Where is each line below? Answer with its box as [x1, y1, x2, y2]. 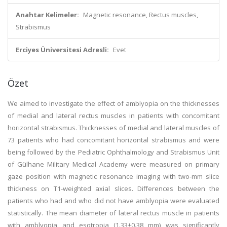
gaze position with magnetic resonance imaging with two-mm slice [8, 172, 219, 181]
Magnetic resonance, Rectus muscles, [83, 10, 198, 19]
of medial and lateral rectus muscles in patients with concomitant [8, 111, 219, 120]
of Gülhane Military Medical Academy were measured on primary [8, 160, 219, 169]
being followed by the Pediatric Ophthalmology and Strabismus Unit [8, 147, 219, 157]
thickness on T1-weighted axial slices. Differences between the [8, 184, 219, 193]
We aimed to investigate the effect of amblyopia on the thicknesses [8, 99, 219, 108]
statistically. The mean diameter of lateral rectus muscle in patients [8, 208, 219, 217]
